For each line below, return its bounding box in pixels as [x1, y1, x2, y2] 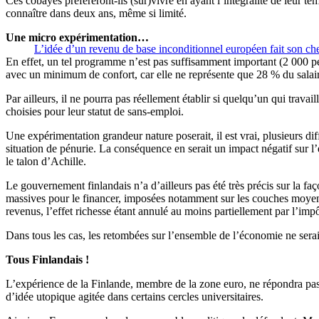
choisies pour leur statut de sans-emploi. [6, 105, 184, 118]
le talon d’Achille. [6, 155, 86, 168]
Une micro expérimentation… [6, 31, 149, 44]
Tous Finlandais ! [6, 253, 89, 266]
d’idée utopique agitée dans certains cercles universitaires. [6, 291, 263, 303]
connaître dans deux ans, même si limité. [6, 7, 187, 20]
